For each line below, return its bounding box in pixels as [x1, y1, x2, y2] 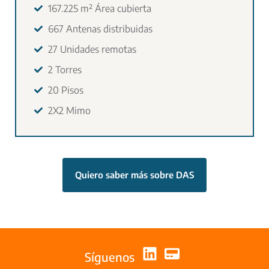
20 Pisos [47, 83, 83, 96]
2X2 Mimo [47, 104, 91, 116]
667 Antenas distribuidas [47, 22, 153, 35]
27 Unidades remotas [47, 43, 136, 55]
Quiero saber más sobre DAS [75, 169, 194, 180]
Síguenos [85, 249, 135, 264]
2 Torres [47, 63, 82, 76]
